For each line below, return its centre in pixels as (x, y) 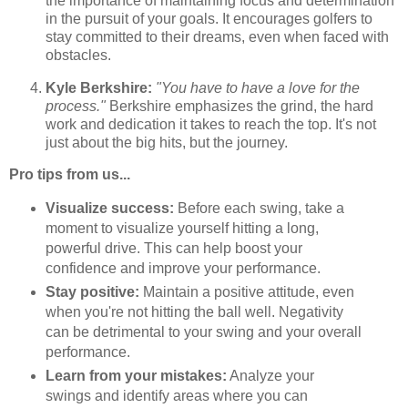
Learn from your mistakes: (136, 376)
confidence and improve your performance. (183, 269)
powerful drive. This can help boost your (173, 249)
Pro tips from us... (70, 175)
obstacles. (78, 55)
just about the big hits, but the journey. (167, 142)
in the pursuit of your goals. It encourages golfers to (209, 18)
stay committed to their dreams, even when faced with (217, 36)
